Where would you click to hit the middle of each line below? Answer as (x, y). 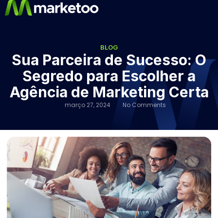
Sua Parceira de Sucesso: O (109, 60)
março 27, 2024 (87, 105)
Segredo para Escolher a (109, 76)
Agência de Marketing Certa (109, 92)
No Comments (144, 105)
